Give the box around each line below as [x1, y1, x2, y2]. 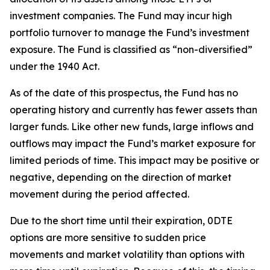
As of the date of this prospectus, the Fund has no [10, 87, 238, 99]
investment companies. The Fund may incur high [10, 10, 232, 22]
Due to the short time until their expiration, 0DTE [10, 215, 233, 227]
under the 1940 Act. [10, 60, 99, 73]
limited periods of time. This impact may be [10, 154, 211, 167]
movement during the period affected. [10, 188, 189, 201]
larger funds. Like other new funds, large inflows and [10, 121, 254, 133]
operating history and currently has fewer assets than [10, 104, 257, 116]
